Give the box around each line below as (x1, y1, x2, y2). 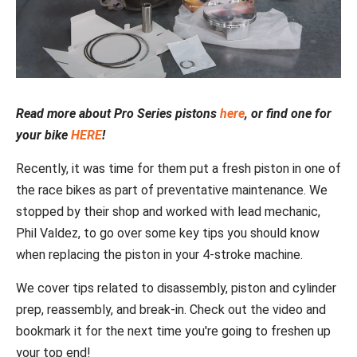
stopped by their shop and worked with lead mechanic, (16, 204, 320, 220)
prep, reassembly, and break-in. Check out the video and (16, 302, 326, 318)
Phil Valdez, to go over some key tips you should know (16, 226, 320, 241)
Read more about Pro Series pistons (16, 106, 220, 122)
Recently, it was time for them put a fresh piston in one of (16, 161, 341, 177)
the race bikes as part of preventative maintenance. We (16, 182, 328, 198)
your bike (16, 127, 71, 143)
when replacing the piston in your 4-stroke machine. (16, 247, 306, 263)
